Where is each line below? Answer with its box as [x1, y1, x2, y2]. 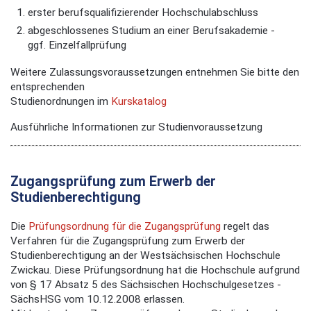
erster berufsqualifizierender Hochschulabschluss [28, 6, 258, 19]
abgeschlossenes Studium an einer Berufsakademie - [28, 24, 275, 37]
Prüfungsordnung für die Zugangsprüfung [28, 219, 221, 233]
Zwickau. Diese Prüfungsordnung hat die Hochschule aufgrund [10, 263, 300, 276]
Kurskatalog [111, 95, 167, 108]
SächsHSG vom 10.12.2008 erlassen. [10, 292, 185, 305]
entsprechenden [10, 81, 85, 94]
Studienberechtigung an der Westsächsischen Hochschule [10, 249, 280, 262]
